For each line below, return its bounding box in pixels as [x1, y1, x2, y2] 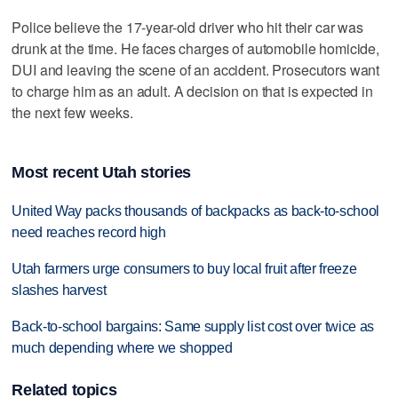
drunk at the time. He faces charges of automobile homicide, [12, 37, 380, 59]
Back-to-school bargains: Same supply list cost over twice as [12, 319, 375, 335]
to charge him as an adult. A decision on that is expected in [12, 80, 373, 101]
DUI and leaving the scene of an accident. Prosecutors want [12, 59, 380, 80]
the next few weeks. [12, 101, 133, 123]
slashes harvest [12, 283, 107, 298]
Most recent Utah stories [12, 163, 191, 182]
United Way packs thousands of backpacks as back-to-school [12, 203, 380, 219]
